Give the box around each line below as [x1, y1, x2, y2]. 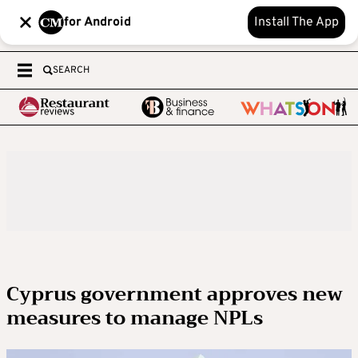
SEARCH [53, 64, 89, 77]
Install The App [254, 14, 339, 30]
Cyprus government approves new [6, 277, 343, 311]
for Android [64, 14, 131, 30]
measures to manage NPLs [6, 301, 263, 335]
